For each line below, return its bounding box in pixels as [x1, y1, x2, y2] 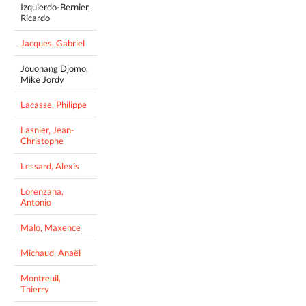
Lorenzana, [20, 186, 64, 197]
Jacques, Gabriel [20, 38, 85, 49]
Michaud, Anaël [20, 247, 81, 259]
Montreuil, [20, 273, 61, 284]
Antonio [20, 197, 51, 208]
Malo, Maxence [20, 222, 81, 234]
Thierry [20, 283, 49, 295]
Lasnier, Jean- [20, 124, 74, 136]
